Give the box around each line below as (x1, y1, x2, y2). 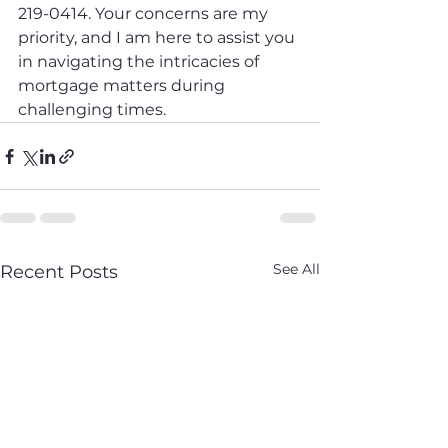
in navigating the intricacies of (18, 52, 263, 71)
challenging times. (18, 100, 166, 119)
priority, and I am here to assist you (18, 28, 299, 47)
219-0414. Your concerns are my (18, 4, 272, 23)
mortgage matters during (18, 76, 229, 95)
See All (273, 260, 320, 278)
